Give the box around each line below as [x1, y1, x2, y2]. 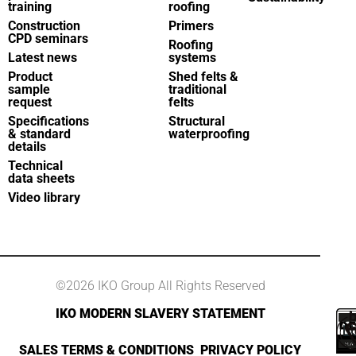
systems [168, 49, 216, 65]
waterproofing [168, 126, 250, 141]
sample [8, 81, 50, 97]
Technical [8, 157, 63, 173]
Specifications [8, 113, 89, 129]
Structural [168, 113, 225, 129]
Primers [168, 17, 214, 33]
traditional [168, 81, 226, 97]
